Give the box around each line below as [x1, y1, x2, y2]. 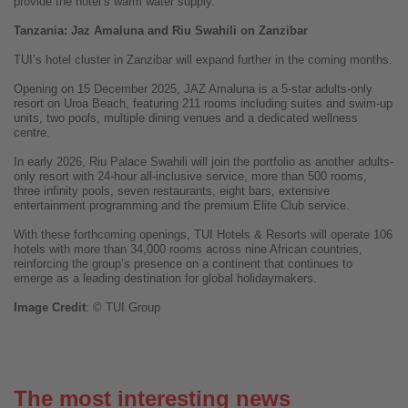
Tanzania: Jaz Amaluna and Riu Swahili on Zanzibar [14, 24, 308, 38]
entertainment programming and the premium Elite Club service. [14, 199, 350, 213]
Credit [52, 301, 86, 315]
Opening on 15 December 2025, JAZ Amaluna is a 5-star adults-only [14, 82, 372, 97]
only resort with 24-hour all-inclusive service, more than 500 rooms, [14, 169, 367, 184]
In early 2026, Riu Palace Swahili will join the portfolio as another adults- [14, 155, 393, 169]
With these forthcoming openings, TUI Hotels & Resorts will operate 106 [14, 228, 393, 242]
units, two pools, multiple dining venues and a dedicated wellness [14, 111, 358, 126]
